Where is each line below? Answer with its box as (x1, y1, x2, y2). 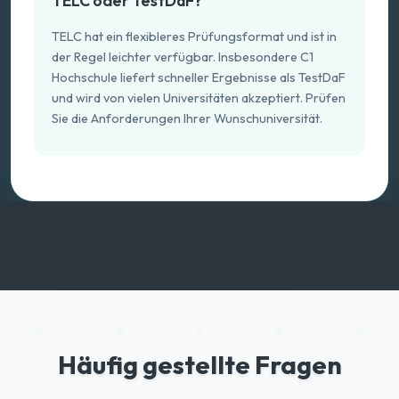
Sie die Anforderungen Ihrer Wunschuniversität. (52, 110, 322, 126)
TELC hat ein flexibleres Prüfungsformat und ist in (52, 28, 337, 45)
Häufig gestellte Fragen (57, 348, 342, 380)
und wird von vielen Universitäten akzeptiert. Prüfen (52, 90, 346, 106)
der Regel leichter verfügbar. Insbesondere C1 (52, 49, 313, 65)
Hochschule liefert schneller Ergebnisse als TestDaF (52, 69, 346, 85)
